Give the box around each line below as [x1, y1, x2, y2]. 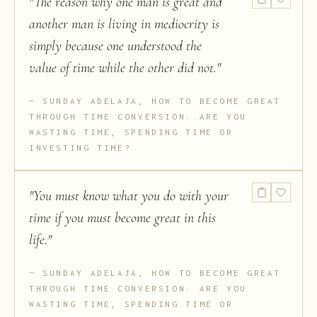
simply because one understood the [29, 38, 202, 55]
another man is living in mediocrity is [29, 16, 219, 33]
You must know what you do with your [33, 188, 229, 205]
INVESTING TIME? [29, 143, 132, 153]
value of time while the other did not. [29, 59, 217, 77]
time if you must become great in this [29, 209, 216, 227]
